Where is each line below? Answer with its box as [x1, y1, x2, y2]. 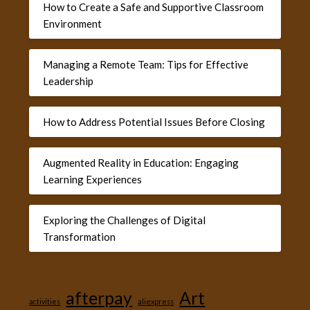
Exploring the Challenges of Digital [43, 213, 206, 226]
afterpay [66, 288, 133, 309]
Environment [43, 17, 102, 30]
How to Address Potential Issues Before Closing [43, 115, 266, 128]
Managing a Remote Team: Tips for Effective [43, 57, 249, 71]
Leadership [43, 74, 94, 87]
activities [29, 297, 61, 307]
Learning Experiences [43, 172, 143, 185]
